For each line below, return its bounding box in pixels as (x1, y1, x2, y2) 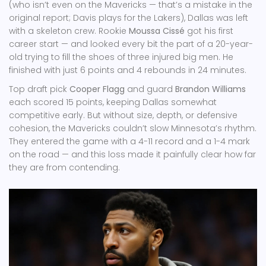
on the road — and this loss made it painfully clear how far (9, 148, 256, 161)
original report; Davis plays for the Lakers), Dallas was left (9, 12, 248, 24)
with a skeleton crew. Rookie (9, 25, 129, 37)
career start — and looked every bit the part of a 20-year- (9, 38, 253, 50)
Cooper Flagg (69, 83, 125, 96)
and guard (125, 83, 175, 96)
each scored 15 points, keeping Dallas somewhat (9, 96, 217, 109)
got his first (185, 25, 233, 37)
